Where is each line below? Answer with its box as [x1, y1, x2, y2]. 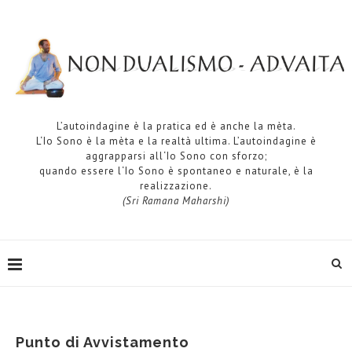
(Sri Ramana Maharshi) [123, 193, 229, 207]
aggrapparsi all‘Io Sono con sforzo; [85, 148, 267, 163]
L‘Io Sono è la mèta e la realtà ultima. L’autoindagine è [35, 134, 317, 148]
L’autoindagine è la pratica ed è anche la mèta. [56, 119, 296, 133]
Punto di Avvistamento [16, 333, 189, 350]
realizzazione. [140, 178, 212, 192]
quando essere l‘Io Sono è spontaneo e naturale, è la [38, 163, 313, 178]
